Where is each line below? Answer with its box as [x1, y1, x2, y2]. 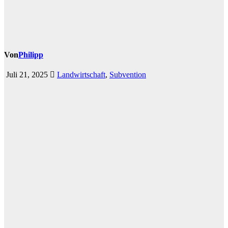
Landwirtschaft [57, 70, 105, 79]
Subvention [109, 70, 146, 79]
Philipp [18, 50, 43, 60]
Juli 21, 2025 [4, 70, 48, 79]
